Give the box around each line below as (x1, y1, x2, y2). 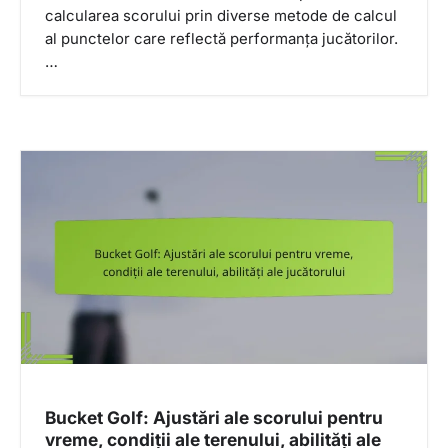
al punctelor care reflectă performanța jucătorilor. (45, 29, 398, 48)
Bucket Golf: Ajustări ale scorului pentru (45, 407, 383, 429)
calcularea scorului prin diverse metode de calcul (45, 6, 397, 25)
